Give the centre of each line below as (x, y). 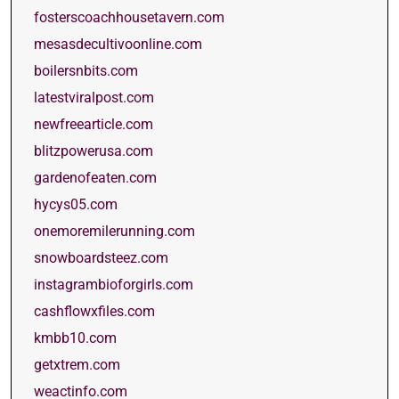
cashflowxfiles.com (94, 311)
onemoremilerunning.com (114, 231)
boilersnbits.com (86, 71)
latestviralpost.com (94, 98)
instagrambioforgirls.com (114, 285)
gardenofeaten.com (95, 178)
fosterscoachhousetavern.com (129, 17)
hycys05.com (76, 204)
